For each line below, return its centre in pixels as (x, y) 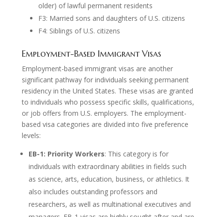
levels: (31, 135)
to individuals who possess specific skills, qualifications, (108, 102)
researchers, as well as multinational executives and (109, 204)
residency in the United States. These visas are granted (107, 91)
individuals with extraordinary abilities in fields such (107, 166)
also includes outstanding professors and (93, 191)
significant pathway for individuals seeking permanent (105, 79)
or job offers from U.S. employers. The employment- (104, 113)
